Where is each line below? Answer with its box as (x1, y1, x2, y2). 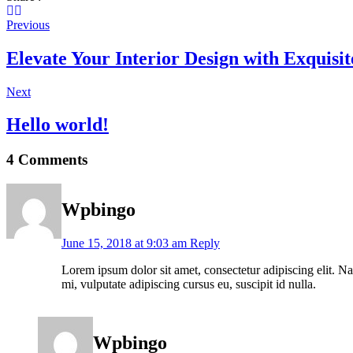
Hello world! (6, 114, 109, 136)
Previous (6, 17, 50, 32)
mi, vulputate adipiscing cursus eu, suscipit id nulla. (61, 277, 316, 291)
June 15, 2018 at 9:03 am (61, 236, 187, 250)
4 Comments (6, 151, 87, 169)
